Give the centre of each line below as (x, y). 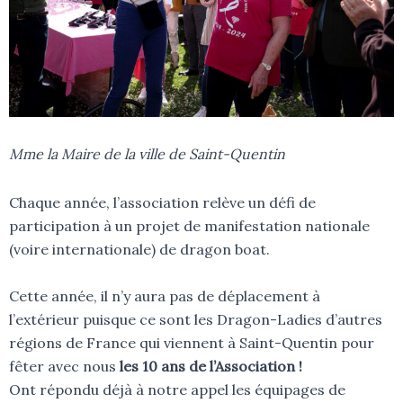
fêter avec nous (64, 367)
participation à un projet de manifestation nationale (189, 226)
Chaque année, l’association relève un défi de (162, 203)
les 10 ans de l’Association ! (211, 367)
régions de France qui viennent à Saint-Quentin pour (192, 343)
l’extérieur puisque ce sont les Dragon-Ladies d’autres (196, 320)
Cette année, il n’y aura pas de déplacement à (165, 296)
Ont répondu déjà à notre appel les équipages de (177, 390)
